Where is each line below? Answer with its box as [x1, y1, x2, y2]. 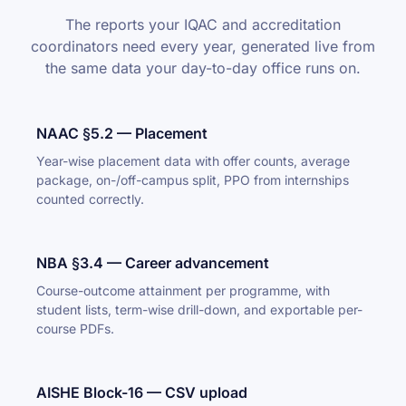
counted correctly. [36, 191, 144, 207]
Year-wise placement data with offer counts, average [36, 153, 350, 169]
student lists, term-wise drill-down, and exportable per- [36, 302, 362, 317]
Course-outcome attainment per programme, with [36, 283, 330, 298]
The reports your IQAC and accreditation [65, 15, 341, 34]
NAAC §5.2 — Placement [36, 124, 208, 142]
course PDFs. [36, 321, 114, 336]
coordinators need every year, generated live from [31, 37, 375, 55]
